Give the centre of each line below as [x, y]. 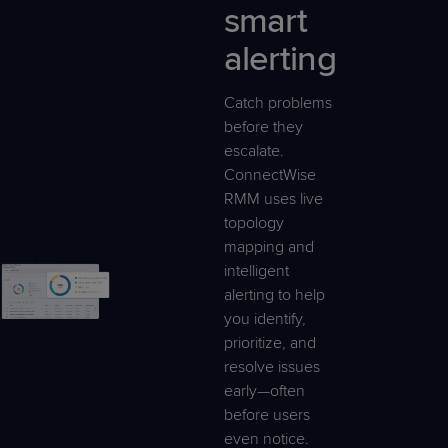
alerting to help [274, 294]
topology [253, 222]
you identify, [264, 318]
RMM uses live [273, 198]
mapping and [268, 246]
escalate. [253, 150]
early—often [264, 390]
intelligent [256, 270]
